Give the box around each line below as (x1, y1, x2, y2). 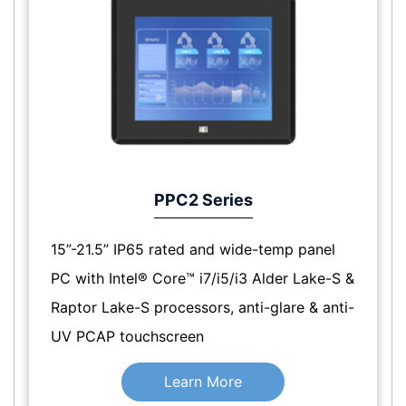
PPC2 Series (153, 189, 253, 209)
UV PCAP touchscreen (51, 326, 204, 345)
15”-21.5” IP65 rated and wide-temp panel (51, 239, 335, 258)
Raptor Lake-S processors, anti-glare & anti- (51, 297, 354, 316)
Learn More (164, 372, 242, 391)
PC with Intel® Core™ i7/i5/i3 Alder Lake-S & (51, 268, 354, 287)
